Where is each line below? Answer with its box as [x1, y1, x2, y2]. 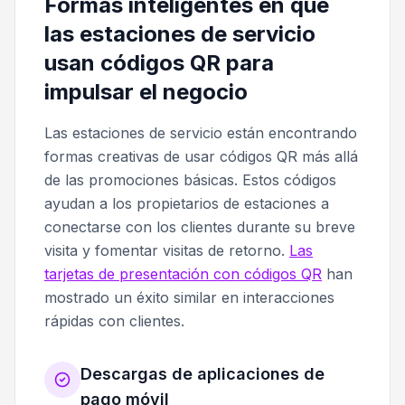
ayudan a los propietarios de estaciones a [44, 194, 329, 213]
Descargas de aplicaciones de [80, 364, 325, 384]
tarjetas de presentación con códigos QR [44, 265, 322, 284]
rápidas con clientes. [44, 312, 184, 331]
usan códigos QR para [44, 50, 274, 77]
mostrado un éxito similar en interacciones [44, 288, 334, 307]
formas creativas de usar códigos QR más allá [44, 147, 358, 166]
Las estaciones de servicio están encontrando [44, 124, 357, 143]
